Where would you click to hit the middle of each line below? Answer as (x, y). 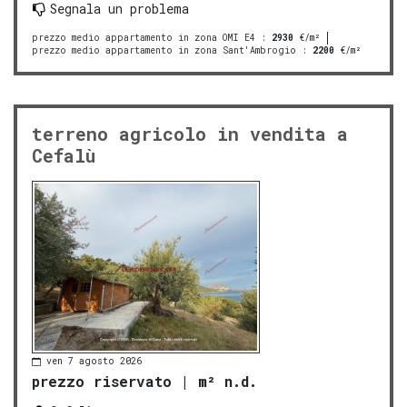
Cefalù (64, 155)
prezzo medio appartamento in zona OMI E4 (144, 37)
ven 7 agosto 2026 (94, 362)
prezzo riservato (102, 381)
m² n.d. (228, 381)
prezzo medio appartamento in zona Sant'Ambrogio (164, 50)
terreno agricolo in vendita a (190, 133)
